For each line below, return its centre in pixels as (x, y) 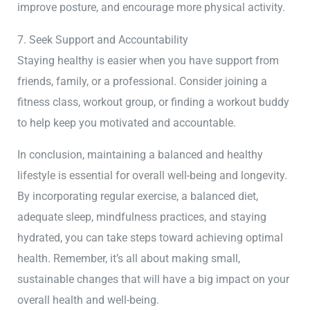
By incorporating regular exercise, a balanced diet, (138, 197)
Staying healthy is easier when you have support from (148, 60)
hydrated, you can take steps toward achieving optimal (151, 238)
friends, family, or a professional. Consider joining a (143, 81)
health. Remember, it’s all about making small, (129, 259)
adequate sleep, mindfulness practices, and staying (142, 217)
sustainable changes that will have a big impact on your (154, 280)
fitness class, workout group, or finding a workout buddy (154, 102)
